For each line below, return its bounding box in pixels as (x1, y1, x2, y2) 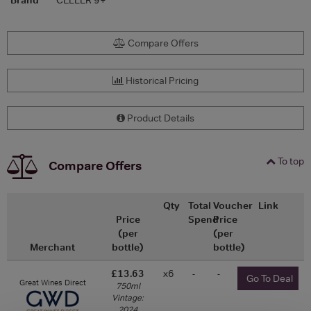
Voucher (212, 199, 253, 212)
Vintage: (112, 292, 144, 303)
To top (276, 154, 304, 167)
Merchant (30, 240, 75, 253)
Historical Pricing (124, 74, 199, 87)
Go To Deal (246, 271, 296, 285)
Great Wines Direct (19, 276, 86, 288)
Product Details (125, 111, 194, 124)
